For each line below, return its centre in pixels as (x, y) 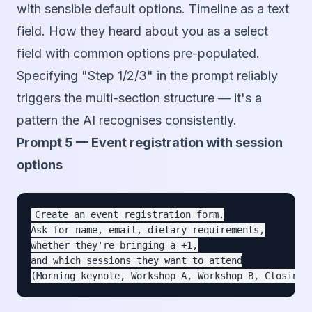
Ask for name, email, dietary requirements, (148, 230)
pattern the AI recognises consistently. (127, 120)
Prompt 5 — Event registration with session (150, 143)
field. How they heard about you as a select (142, 31)
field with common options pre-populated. (138, 54)
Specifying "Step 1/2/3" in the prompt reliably (147, 76)
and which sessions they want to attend (136, 261)
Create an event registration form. (130, 215)
